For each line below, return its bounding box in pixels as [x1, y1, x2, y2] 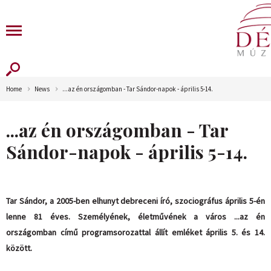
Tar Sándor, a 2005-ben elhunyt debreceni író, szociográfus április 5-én [6, 195, 265, 206]
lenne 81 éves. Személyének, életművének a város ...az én [6, 211, 265, 222]
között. [6, 243, 32, 253]
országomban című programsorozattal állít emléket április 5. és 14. [6, 227, 265, 238]
